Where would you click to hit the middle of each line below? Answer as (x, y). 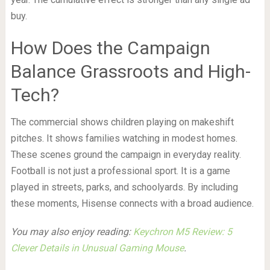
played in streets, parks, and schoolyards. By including (124, 187)
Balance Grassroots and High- (130, 71)
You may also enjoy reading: (72, 231)
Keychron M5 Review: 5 (182, 231)
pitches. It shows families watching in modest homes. (124, 138)
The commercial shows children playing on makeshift (122, 122)
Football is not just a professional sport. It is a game (120, 171)
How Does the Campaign (110, 48)
